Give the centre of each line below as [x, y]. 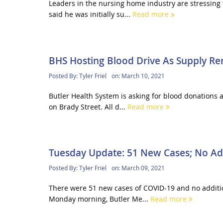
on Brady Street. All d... [88, 107]
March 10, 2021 [143, 75]
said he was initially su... [90, 14]
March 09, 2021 [143, 167]
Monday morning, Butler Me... [99, 199]
